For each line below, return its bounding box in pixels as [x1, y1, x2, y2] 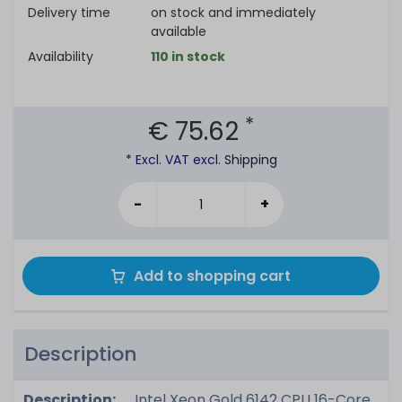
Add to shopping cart [134, 266, 291, 286]
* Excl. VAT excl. [125, 151, 224, 169]
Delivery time [28, 4, 110, 22]
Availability [28, 48, 93, 66]
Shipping [223, 151, 277, 169]
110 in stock [151, 48, 225, 66]
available [151, 22, 206, 40]
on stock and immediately [151, 4, 316, 22]
